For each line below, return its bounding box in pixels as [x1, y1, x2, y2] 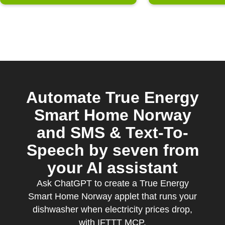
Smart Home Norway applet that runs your [28, 191, 197, 201]
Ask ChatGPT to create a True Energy [36, 178, 189, 188]
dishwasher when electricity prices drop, [33, 204, 192, 214]
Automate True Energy [26, 88, 199, 106]
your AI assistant [47, 159, 178, 177]
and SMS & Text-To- [37, 124, 188, 142]
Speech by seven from [26, 141, 199, 159]
